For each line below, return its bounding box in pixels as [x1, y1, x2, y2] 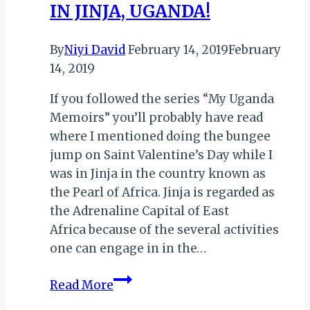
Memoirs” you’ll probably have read [50, 109, 263, 125]
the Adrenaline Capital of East [50, 203, 229, 219]
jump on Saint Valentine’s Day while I [50, 147, 273, 163]
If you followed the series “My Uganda [50, 91, 274, 107]
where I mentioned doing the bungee [50, 128, 271, 144]
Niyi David [64, 42, 125, 57]
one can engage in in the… [50, 240, 206, 256]
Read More [50, 277, 113, 293]
